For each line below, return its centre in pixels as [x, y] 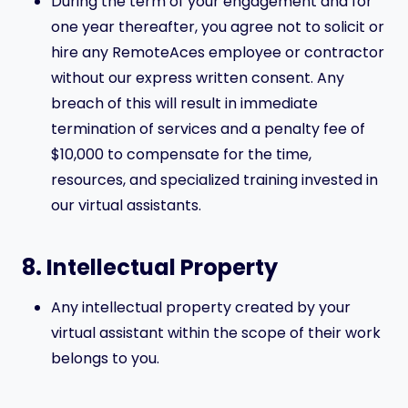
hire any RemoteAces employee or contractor [218, 52]
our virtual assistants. [126, 205]
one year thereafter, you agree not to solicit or [218, 27]
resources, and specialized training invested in [214, 180]
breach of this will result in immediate [184, 103]
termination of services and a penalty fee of [208, 129]
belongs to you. [105, 358]
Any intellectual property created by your [201, 307]
